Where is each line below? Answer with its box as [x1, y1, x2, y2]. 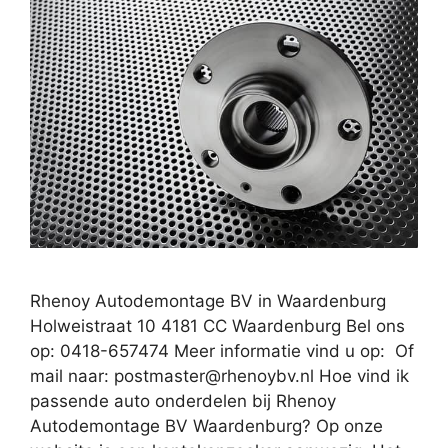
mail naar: [30, 365, 114, 386]
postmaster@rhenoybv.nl [114, 365, 314, 386]
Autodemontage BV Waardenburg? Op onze [30, 415, 383, 436]
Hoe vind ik [314, 365, 409, 386]
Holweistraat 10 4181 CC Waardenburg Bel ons [30, 315, 405, 336]
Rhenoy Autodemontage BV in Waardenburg [30, 290, 386, 311]
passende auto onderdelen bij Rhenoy [30, 390, 336, 411]
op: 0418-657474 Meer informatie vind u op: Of [30, 340, 414, 361]
